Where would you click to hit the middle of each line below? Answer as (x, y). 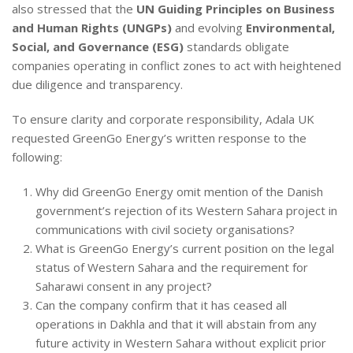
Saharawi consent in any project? (124, 286)
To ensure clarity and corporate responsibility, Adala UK (163, 119)
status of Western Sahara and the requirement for (172, 267)
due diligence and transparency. (97, 84)
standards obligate (236, 46)
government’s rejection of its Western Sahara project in (186, 210)
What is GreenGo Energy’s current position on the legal (185, 248)
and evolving (209, 27)
